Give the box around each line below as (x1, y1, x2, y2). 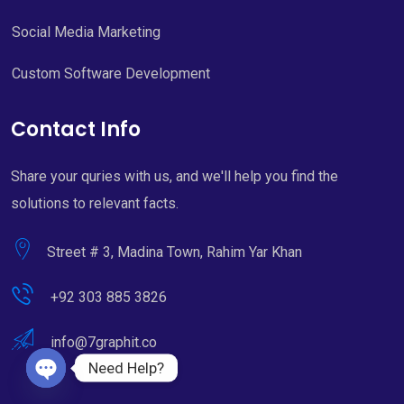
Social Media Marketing (12, 23, 161, 41)
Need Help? (88, 358, 164, 377)
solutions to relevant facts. (11, 195, 179, 213)
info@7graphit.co (50, 334, 157, 352)
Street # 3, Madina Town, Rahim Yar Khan (47, 243, 302, 262)
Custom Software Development (12, 65, 210, 83)
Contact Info (11, 115, 141, 144)
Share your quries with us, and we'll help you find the (11, 168, 338, 186)
